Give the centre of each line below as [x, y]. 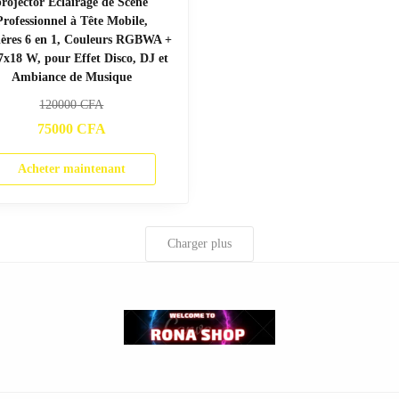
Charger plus [199, 243]
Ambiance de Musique [71, 77]
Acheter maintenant [71, 168]
